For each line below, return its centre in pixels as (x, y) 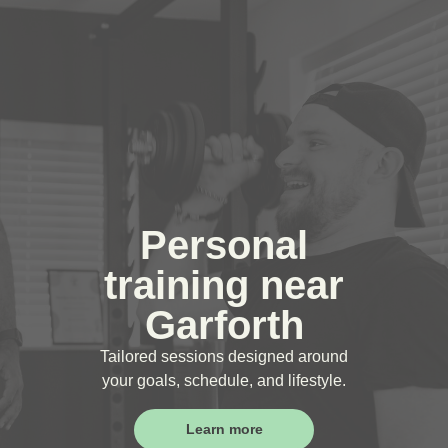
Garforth (224, 325)
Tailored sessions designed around (224, 357)
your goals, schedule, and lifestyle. (224, 381)
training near (224, 285)
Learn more (224, 429)
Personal (224, 245)
